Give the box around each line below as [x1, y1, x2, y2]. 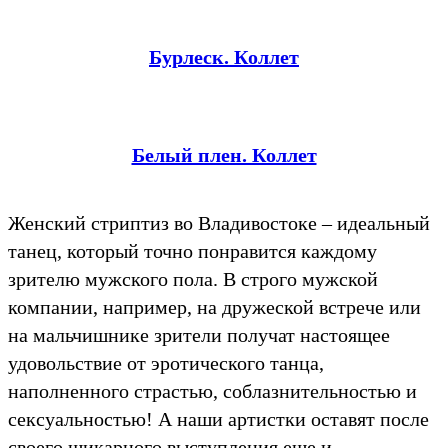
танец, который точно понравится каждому [8, 240, 377, 263]
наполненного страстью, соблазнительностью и [8, 380, 417, 403]
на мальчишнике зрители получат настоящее [8, 324, 390, 347]
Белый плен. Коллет [131, 144, 317, 167]
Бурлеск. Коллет [149, 46, 299, 69]
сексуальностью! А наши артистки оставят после [8, 408, 429, 431]
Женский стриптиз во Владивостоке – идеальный [8, 212, 430, 235]
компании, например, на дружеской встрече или [8, 296, 421, 319]
